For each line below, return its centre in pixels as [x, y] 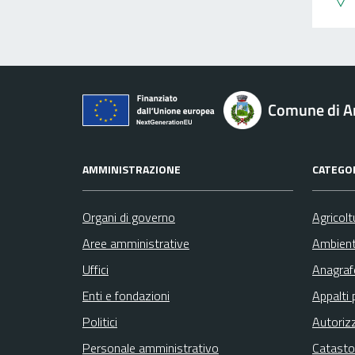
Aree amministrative [136, 243]
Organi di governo [129, 217]
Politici [100, 321]
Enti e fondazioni [126, 295]
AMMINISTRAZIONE [132, 169]
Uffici [95, 269]
